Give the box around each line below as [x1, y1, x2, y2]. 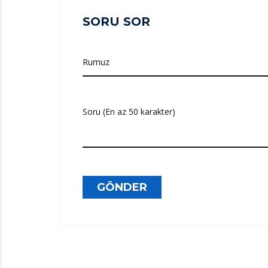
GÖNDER [97, 181, 147, 194]
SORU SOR [83, 14, 150, 29]
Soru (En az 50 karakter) [83, 106, 175, 118]
